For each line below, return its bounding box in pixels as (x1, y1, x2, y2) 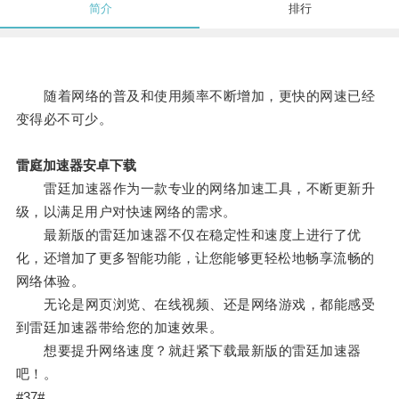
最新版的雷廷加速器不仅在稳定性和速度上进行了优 (15, 227, 362, 243)
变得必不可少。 (15, 111, 113, 127)
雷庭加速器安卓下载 (15, 158, 136, 174)
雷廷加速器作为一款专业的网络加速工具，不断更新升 (15, 181, 376, 197)
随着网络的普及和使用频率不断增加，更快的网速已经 (15, 88, 376, 104)
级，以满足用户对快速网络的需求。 (15, 204, 237, 220)
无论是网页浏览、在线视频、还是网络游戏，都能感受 (15, 297, 376, 313)
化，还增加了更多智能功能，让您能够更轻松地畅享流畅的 (15, 250, 375, 266)
